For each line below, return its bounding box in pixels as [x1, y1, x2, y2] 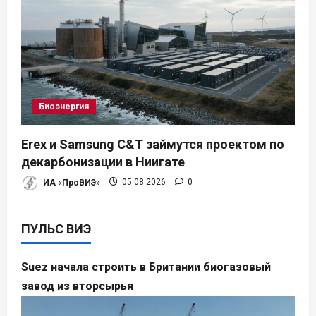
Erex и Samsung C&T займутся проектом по [21, 136, 284, 152]
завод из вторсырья [21, 279, 133, 293]
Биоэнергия [39, 101, 89, 111]
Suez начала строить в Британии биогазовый [21, 260, 271, 274]
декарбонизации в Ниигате [21, 154, 185, 169]
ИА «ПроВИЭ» [41, 177, 100, 188]
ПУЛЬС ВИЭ [21, 221, 91, 236]
